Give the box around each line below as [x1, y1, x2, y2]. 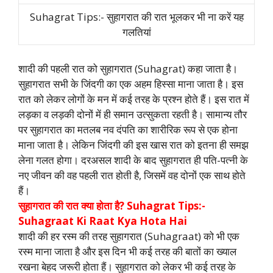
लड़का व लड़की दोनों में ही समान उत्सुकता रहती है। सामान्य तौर [18, 107, 247, 121]
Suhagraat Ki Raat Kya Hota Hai [18, 213, 187, 228]
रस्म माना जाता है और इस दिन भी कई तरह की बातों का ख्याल [18, 244, 236, 258]
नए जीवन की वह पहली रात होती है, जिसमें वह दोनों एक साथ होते [18, 168, 246, 182]
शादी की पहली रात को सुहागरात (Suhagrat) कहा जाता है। [18, 61, 238, 76]
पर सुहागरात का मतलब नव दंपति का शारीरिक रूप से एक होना [18, 122, 238, 136]
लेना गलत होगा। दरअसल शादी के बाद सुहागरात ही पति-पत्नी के [18, 152, 248, 167]
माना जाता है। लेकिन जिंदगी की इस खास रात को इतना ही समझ [18, 137, 249, 152]
